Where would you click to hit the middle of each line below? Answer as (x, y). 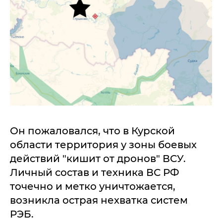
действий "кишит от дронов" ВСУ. (98, 158)
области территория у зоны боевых (103, 144)
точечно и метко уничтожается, (93, 186)
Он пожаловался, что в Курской (92, 131)
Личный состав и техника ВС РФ (95, 172)
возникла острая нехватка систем (99, 200)
